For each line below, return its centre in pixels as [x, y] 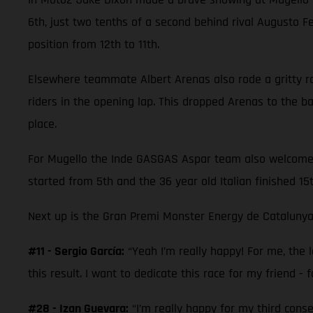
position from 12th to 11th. [94, 44]
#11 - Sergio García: [76, 251]
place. [42, 124]
